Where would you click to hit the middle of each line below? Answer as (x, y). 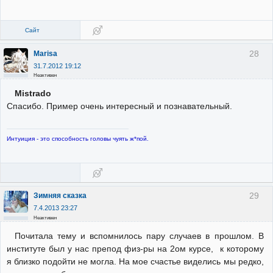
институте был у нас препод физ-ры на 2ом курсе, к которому (135, 249)
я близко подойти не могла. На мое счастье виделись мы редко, (135, 261)
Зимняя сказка (60, 196)
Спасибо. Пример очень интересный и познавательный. (119, 106)
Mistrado (33, 94)
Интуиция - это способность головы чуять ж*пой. (78, 138)
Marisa (45, 53)
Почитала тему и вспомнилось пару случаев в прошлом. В (139, 236)
